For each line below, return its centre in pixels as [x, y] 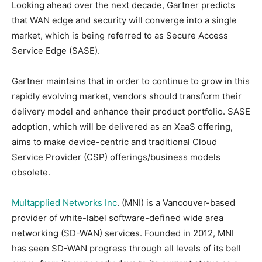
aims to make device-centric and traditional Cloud [114, 142]
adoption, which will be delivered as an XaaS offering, [122, 126]
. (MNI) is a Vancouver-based [176, 202]
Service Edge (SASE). [56, 50]
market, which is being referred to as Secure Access [120, 35]
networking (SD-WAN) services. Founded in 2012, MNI [123, 233]
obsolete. [31, 172]
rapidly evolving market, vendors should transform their [127, 96]
